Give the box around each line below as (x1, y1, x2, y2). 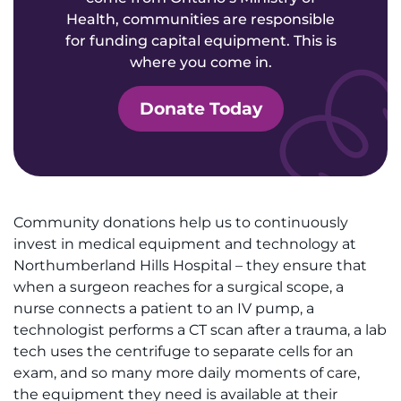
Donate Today (139, 98, 262, 120)
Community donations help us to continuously (13, 214, 348, 232)
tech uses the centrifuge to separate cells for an (13, 343, 354, 361)
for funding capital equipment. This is (64, 31, 337, 49)
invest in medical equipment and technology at (13, 235, 356, 253)
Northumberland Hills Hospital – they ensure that (13, 257, 367, 275)
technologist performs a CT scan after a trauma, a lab (13, 321, 387, 339)
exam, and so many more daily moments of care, (13, 364, 360, 382)
